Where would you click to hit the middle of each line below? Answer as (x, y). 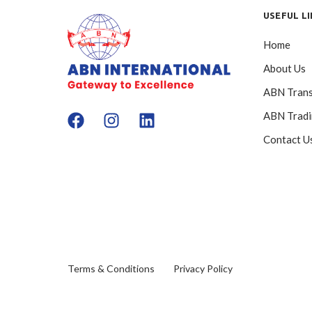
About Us (284, 69)
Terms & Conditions (111, 268)
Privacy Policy (203, 268)
